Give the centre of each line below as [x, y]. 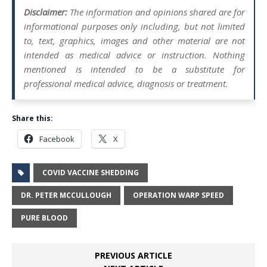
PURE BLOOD [44, 218]
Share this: [32, 119]
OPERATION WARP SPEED [178, 195]
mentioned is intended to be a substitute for [134, 69]
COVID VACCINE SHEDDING [91, 173]
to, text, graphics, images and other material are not [134, 41]
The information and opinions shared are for [156, 12]
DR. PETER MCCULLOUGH [66, 195]
